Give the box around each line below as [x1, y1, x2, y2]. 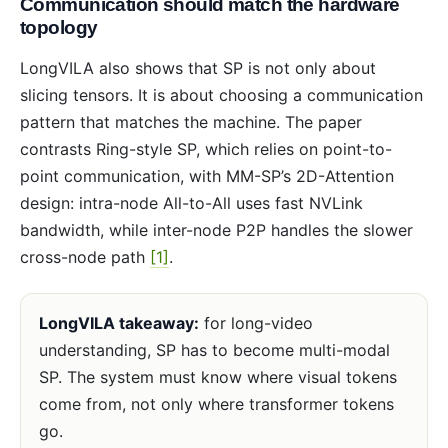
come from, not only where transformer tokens [38, 394, 394, 415]
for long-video [198, 313, 313, 334]
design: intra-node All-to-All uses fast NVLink [20, 193, 363, 214]
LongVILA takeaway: [38, 313, 199, 334]
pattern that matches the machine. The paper [20, 112, 362, 133]
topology [20, 17, 98, 39]
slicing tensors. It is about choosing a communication [20, 85, 423, 106]
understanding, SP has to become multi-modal [38, 340, 390, 361]
